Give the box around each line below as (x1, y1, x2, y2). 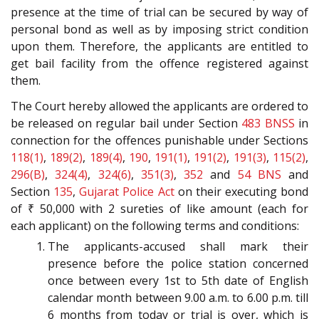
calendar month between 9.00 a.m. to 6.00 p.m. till (48, 290, 308, 306)
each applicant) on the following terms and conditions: (11, 218, 299, 234)
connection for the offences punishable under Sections (11, 132, 308, 149)
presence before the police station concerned (48, 256, 308, 272)
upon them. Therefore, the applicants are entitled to (11, 38, 308, 54)
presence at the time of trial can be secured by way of (11, 4, 308, 20)
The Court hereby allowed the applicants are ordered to (11, 98, 308, 115)
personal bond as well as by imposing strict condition (11, 21, 308, 37)
